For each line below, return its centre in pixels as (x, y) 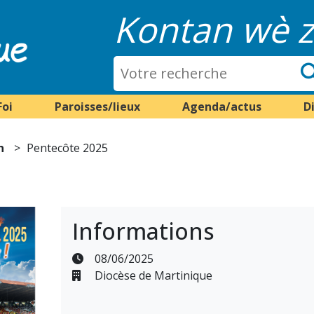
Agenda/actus (221, 107)
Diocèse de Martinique (152, 275)
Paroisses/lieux (97, 107)
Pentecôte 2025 (68, 148)
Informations (143, 231)
